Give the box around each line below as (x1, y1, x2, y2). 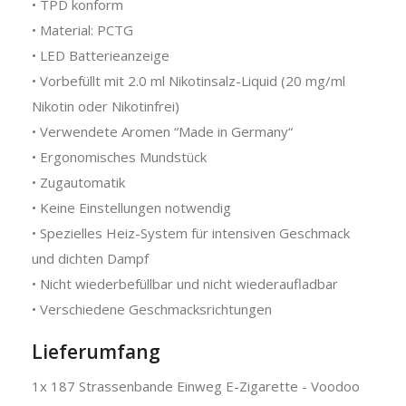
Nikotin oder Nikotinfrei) (32, 96, 179, 115)
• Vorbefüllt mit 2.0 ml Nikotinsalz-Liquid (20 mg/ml (32, 71, 345, 90)
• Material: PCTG (32, 20, 133, 39)
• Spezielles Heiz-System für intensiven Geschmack (32, 223, 350, 242)
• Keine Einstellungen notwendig (32, 198, 231, 217)
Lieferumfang (32, 338, 160, 364)
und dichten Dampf (32, 248, 149, 267)
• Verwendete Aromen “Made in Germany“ (32, 121, 293, 140)
